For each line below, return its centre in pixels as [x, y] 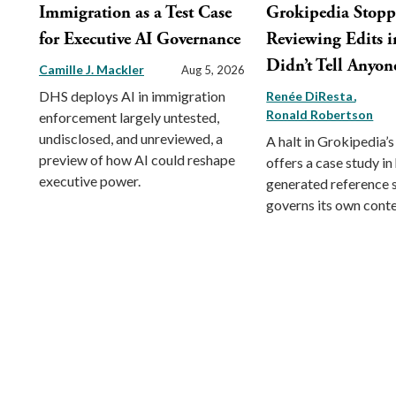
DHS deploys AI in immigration [132, 96]
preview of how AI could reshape [137, 160]
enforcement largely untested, [129, 118]
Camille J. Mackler [91, 70]
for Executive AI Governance [140, 40]
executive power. [91, 181]
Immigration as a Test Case [135, 13]
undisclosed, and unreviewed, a [131, 139]
